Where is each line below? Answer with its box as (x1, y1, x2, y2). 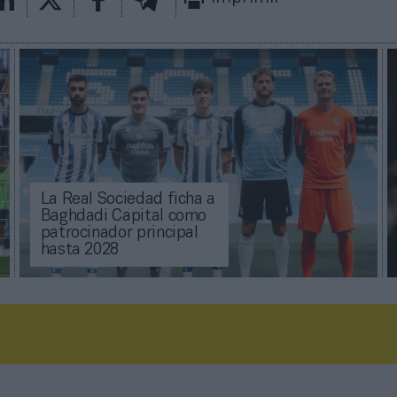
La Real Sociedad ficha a (40, 191, 216, 207)
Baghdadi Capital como (40, 208, 207, 224)
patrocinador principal (40, 225, 198, 241)
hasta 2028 (40, 242, 120, 258)
